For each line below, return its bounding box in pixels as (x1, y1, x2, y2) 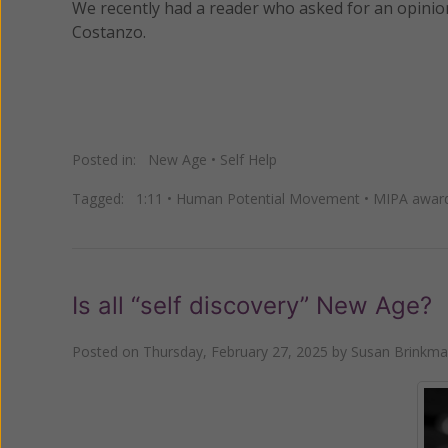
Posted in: (72, 149, 148, 169)
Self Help (220, 149, 277, 169)
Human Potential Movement (176, 188, 360, 208)
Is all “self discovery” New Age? (72, 290, 432, 320)
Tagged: (72, 188, 136, 208)
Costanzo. (72, 21, 146, 43)
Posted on (72, 341, 143, 361)
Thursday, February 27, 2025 (143, 341, 328, 361)
